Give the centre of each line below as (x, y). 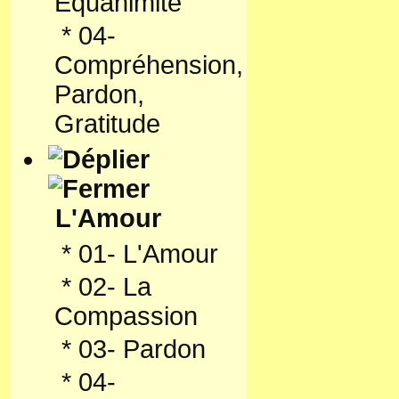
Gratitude (107, 124)
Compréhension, (149, 65)
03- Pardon (142, 349)
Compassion (126, 316)
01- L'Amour (148, 254)
